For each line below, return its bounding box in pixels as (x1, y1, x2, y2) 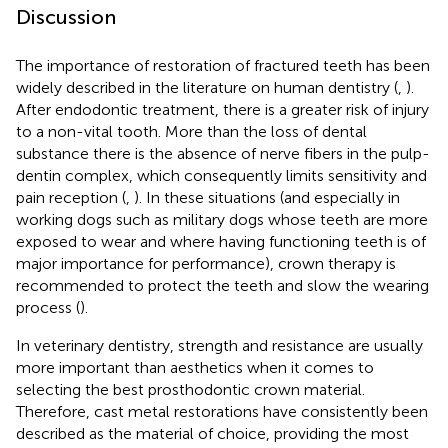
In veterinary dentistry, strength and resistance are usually (16, 335, 423, 355)
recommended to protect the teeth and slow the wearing (16, 275, 429, 295)
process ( (16, 297, 80, 317)
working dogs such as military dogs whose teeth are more (16, 209, 428, 229)
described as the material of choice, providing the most (16, 423, 409, 443)
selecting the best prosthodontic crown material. (16, 379, 365, 399)
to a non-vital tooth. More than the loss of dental (16, 121, 367, 141)
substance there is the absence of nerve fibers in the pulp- (16, 143, 430, 163)
